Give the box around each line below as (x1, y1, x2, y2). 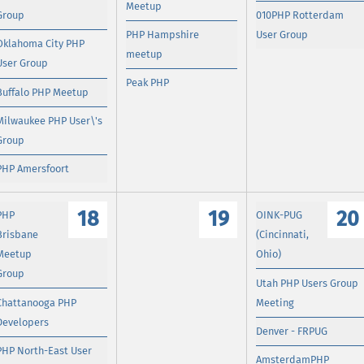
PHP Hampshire (126, 28, 200, 41)
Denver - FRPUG (256, 324, 328, 337)
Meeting (256, 296, 295, 309)
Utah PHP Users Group (256, 276, 359, 289)
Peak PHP (126, 76, 170, 89)
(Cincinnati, (256, 228, 310, 241)
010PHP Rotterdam (256, 9, 344, 22)
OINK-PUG (256, 209, 303, 222)
